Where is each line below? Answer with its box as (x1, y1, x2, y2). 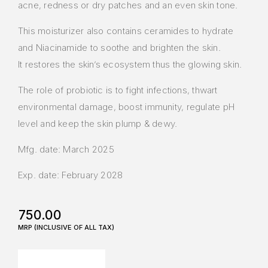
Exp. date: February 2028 (18, 169, 123, 181)
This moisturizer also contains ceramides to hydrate (18, 25, 234, 37)
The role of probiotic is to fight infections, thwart (18, 84, 218, 96)
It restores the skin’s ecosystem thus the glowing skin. (18, 59, 242, 71)
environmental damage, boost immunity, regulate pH (18, 101, 235, 113)
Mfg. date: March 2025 (18, 144, 114, 156)
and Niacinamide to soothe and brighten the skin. (18, 42, 221, 54)
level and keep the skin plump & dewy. (18, 118, 178, 130)
